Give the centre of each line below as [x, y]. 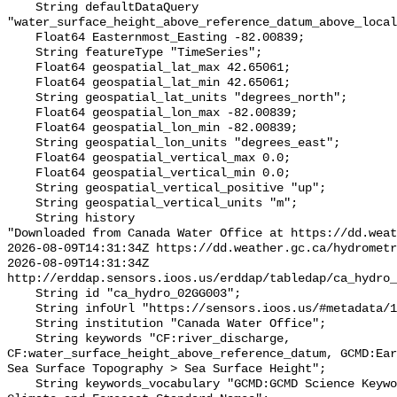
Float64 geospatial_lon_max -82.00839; [21, 113]
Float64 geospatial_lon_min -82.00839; [21, 128]
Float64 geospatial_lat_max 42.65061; [21, 68]
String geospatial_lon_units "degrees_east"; [21, 144]
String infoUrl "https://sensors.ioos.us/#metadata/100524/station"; [21, 309]
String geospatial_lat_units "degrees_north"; [21, 98]
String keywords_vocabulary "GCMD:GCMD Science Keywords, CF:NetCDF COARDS [21, 385]
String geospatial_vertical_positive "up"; [21, 189]
